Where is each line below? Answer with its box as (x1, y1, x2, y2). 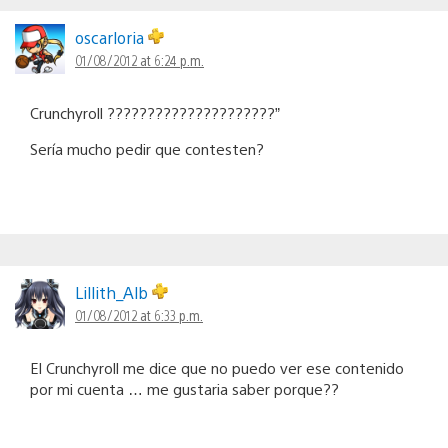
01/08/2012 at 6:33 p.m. (75, 305, 203, 324)
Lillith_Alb (75, 281, 152, 303)
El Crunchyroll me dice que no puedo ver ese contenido (30, 357, 404, 377)
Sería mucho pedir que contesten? (30, 138, 264, 158)
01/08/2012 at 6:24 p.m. (75, 50, 204, 69)
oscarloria (75, 26, 148, 48)
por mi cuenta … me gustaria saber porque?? (30, 378, 339, 398)
